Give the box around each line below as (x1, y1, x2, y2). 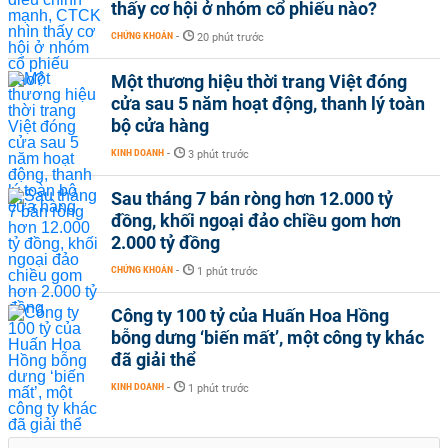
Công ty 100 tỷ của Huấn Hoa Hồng (111, 305, 389, 326)
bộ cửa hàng (111, 115, 209, 136)
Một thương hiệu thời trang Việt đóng (111, 71, 407, 92)
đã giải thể (111, 349, 196, 370)
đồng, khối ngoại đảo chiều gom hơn (111, 210, 401, 231)
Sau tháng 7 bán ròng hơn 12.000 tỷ (111, 188, 393, 209)
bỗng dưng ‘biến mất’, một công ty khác (111, 327, 424, 348)
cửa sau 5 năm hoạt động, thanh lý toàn (111, 93, 425, 114)
